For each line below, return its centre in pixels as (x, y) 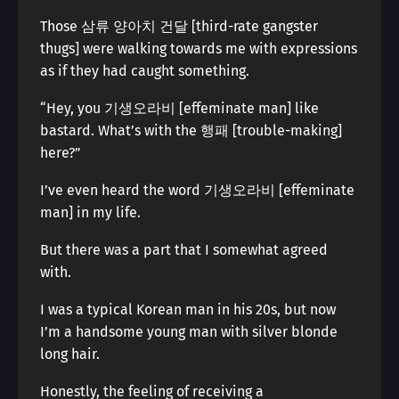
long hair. (70, 354)
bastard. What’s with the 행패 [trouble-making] (191, 130)
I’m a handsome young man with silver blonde (189, 332)
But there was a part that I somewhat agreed (184, 250)
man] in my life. (90, 212)
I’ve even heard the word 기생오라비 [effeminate (197, 190)
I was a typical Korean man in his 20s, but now (188, 309)
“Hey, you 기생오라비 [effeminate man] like (179, 108)
